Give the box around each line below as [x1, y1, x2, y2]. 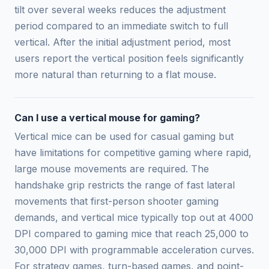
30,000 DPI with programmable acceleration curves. [14, 243, 254, 256]
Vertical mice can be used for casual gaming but [14, 130, 234, 142]
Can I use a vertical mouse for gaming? [14, 111, 200, 124]
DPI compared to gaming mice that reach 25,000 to [14, 227, 249, 240]
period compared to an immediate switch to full [14, 19, 228, 32]
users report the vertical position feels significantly [14, 52, 244, 64]
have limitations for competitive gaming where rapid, [14, 146, 252, 159]
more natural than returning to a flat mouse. [14, 68, 216, 80]
